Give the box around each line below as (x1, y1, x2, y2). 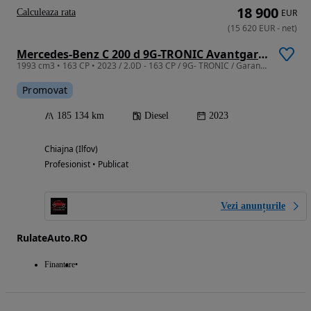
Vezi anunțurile (221, 201, 285, 212)
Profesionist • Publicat (44, 158, 128, 171)
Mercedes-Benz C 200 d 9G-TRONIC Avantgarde (258, 47, 268, 62)
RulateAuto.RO (17, 231, 87, 245)
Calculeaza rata (17, 7, 76, 18)
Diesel (144, 110, 169, 121)
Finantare (44, 260, 75, 270)
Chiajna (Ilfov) (44, 143, 98, 155)
